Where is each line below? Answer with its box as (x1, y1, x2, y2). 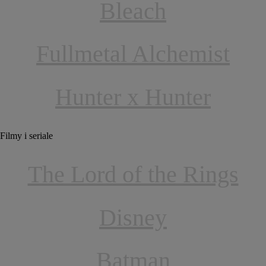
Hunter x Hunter (55, 83, 211, 110)
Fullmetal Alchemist (36, 40, 230, 68)
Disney (99, 204, 167, 231)
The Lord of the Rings (27, 161, 239, 188)
